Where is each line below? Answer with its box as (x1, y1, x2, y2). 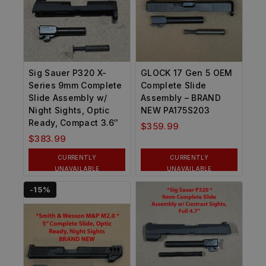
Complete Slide (141, 80, 207, 90)
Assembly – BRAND (141, 92, 221, 103)
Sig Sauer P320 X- (28, 67, 107, 78)
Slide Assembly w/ (28, 92, 107, 103)
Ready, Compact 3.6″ (28, 117, 119, 128)
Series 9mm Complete (28, 80, 122, 90)
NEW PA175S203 (141, 104, 210, 115)
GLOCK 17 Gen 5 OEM (141, 67, 233, 78)
